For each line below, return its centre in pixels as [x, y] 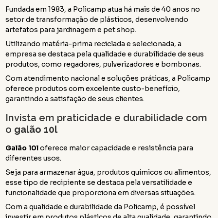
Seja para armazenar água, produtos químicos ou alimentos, [109, 172]
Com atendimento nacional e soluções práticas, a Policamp [108, 78]
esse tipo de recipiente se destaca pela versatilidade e [99, 182]
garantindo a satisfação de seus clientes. [75, 99]
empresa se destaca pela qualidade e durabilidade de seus [105, 54]
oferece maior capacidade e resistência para [116, 148]
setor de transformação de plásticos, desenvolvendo [97, 19]
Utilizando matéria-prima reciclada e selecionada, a [94, 44]
